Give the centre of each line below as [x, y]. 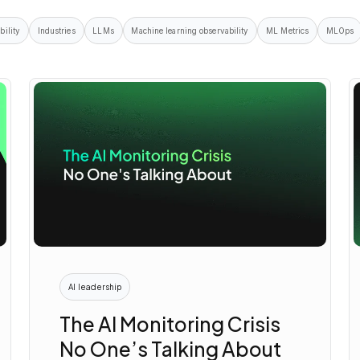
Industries [56, 31]
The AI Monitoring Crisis [170, 324]
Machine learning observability [190, 31]
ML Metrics [288, 31]
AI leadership [95, 286]
